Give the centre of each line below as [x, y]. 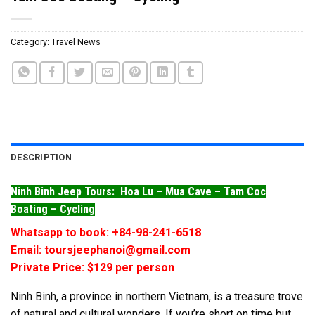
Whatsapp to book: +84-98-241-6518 [106, 232]
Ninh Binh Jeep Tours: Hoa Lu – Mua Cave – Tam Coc [138, 191]
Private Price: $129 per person [92, 267]
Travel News [76, 41]
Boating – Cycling [53, 209]
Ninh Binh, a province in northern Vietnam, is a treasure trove [157, 296]
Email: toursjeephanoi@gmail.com [101, 250]
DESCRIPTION [41, 157]
